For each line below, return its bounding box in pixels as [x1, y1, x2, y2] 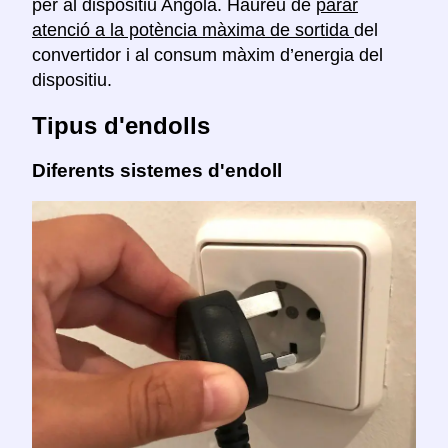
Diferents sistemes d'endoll [32, 159, 282, 181]
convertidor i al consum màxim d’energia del [32, 44, 383, 65]
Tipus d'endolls [32, 111, 210, 139]
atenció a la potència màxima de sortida [32, 19, 354, 40]
